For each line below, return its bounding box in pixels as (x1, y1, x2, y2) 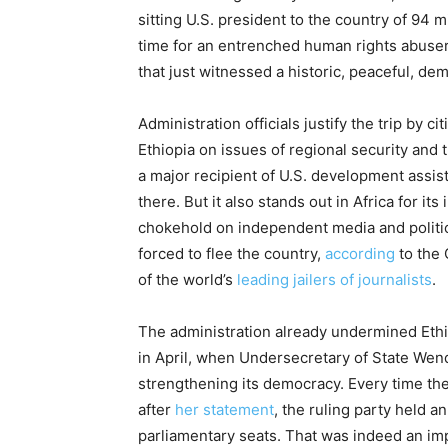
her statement (175, 400, 274, 419)
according (325, 244, 395, 263)
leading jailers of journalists (233, 270, 432, 289)
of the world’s (138, 270, 233, 289)
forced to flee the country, (138, 244, 325, 263)
